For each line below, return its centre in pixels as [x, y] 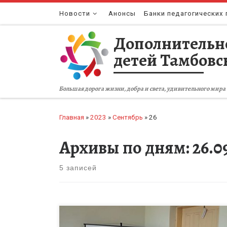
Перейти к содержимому [56, 14]
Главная [72, 117]
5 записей [78, 167]
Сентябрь [128, 117]
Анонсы [122, 13]
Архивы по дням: [126, 147]
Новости [75, 13]
